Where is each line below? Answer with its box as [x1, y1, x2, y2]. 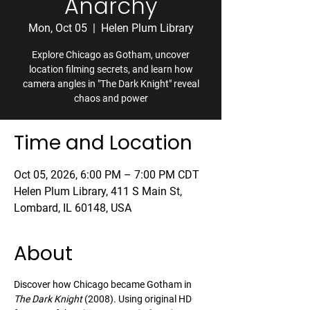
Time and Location [14, 129, 192, 156]
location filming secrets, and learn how [28, 64, 193, 75]
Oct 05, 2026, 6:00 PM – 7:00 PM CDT [14, 168, 199, 181]
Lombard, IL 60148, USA [14, 201, 131, 215]
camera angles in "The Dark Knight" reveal [22, 78, 199, 89]
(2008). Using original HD [82, 293, 194, 304]
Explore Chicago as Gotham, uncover [32, 49, 190, 60]
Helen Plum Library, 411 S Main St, [14, 185, 182, 198]
